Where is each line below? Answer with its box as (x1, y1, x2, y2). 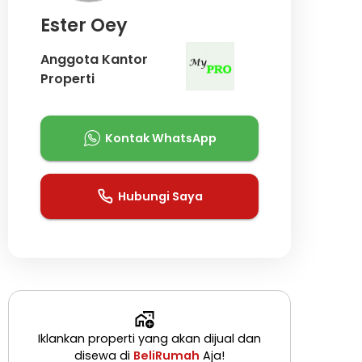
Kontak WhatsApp (104, 129, 217, 146)
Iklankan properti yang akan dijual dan (37, 330, 261, 347)
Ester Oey (40, 12, 128, 38)
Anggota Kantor (40, 49, 148, 69)
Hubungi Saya (118, 187, 204, 204)
